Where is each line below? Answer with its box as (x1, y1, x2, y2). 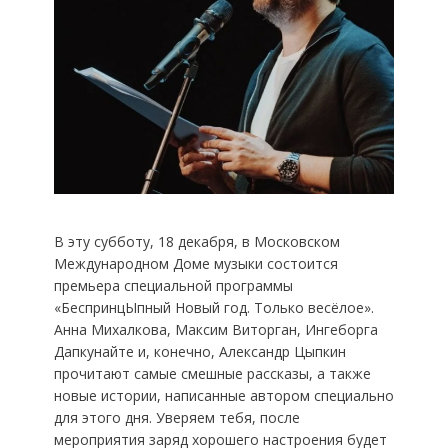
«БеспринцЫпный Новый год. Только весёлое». (53, 298, 374, 318)
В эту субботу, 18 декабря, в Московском (53, 232, 340, 252)
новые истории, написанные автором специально (53, 386, 394, 406)
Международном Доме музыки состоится (53, 254, 338, 274)
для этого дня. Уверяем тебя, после (53, 408, 300, 428)
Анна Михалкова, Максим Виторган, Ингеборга (53, 320, 378, 340)
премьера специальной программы (53, 276, 293, 296)
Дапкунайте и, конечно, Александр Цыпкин (53, 342, 346, 362)
